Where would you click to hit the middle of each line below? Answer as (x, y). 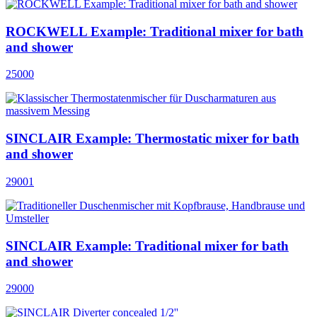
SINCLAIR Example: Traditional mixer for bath (147, 246)
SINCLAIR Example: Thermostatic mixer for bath (152, 139)
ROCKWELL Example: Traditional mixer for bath (155, 31)
